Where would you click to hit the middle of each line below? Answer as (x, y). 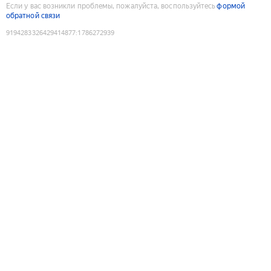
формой (231, 6)
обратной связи (33, 15)
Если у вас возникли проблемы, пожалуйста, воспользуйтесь (111, 6)
